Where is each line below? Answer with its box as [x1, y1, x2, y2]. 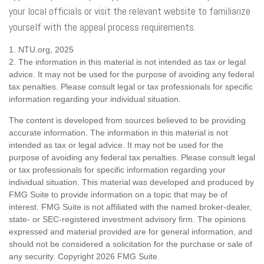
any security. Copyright [9, 252, 96, 261]
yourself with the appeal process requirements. [9, 20, 196, 34]
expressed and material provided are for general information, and [9, 227, 252, 236]
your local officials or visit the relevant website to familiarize [9, 4, 250, 18]
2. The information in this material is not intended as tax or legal [9, 57, 246, 67]
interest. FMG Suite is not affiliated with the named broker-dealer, [9, 202, 252, 212]
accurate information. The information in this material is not [9, 128, 228, 137]
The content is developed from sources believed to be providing [9, 115, 246, 125]
